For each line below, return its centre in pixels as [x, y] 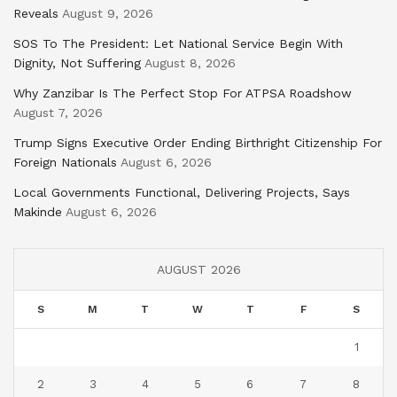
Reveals [36, 14]
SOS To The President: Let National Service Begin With [178, 44]
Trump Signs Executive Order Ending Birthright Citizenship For [198, 143]
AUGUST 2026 [198, 270]
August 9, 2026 [108, 14]
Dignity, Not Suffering [77, 63]
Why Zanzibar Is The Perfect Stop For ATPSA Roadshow [183, 93]
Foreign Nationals [65, 163]
